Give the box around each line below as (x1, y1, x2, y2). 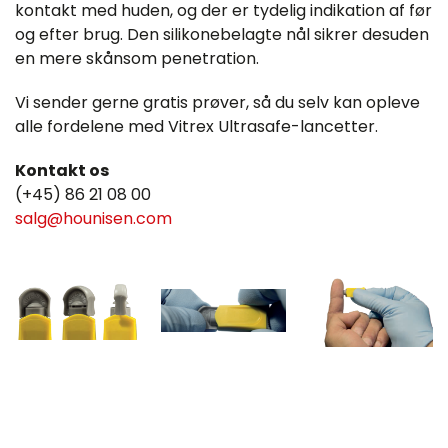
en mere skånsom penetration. (15, 47, 259, 71)
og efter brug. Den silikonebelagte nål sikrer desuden (15, 23, 429, 47)
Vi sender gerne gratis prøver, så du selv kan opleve (15, 91, 420, 115)
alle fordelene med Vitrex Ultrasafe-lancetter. (15, 115, 378, 139)
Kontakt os (15, 159, 109, 183)
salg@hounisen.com (15, 207, 172, 231)
